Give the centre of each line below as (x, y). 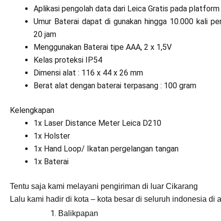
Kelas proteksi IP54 (68, 60)
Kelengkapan (32, 110)
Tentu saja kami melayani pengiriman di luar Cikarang (104, 186)
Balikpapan (78, 213)
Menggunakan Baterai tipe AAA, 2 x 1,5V (103, 47)
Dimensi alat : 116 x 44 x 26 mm (88, 73)
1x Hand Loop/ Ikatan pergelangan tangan (106, 149)
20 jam (45, 34)
